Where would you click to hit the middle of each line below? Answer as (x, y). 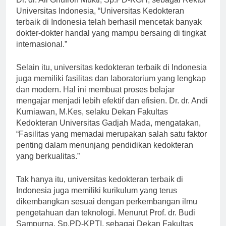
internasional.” (42, 53)
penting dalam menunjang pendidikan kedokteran (105, 154)
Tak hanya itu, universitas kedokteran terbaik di (100, 189)
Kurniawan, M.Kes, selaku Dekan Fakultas (92, 121)
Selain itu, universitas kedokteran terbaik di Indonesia (111, 77)
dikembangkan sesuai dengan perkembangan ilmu (107, 211)
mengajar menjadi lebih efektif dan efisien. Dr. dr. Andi (112, 110)
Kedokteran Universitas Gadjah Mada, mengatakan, (108, 132)
